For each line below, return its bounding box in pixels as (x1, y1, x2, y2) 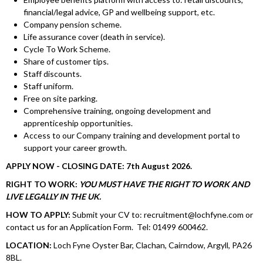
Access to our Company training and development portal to (23, 130, 240, 141)
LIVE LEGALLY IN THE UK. (6, 191, 101, 202)
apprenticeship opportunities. (23, 118, 134, 129)
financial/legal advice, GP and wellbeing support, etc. (23, 7, 215, 18)
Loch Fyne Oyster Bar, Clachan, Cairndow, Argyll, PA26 (52, 240, 252, 251)
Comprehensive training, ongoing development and (23, 106, 211, 116)
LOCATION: (6, 240, 52, 251)
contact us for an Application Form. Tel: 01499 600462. (6, 222, 208, 232)
